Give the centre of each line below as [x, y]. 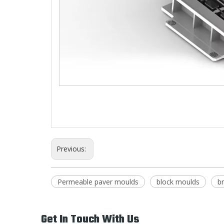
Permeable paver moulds [98, 182]
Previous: [72, 149]
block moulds [178, 182]
